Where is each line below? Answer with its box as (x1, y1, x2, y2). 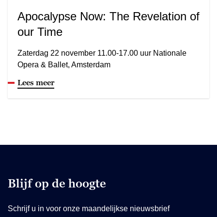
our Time (17, 25, 62, 38)
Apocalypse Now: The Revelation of (17, 9, 200, 23)
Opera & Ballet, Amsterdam (17, 60, 110, 69)
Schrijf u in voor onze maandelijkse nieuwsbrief (8, 204, 170, 213)
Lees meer (17, 77, 54, 87)
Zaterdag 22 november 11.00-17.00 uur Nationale (17, 48, 186, 57)
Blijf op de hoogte (8, 176, 106, 190)
